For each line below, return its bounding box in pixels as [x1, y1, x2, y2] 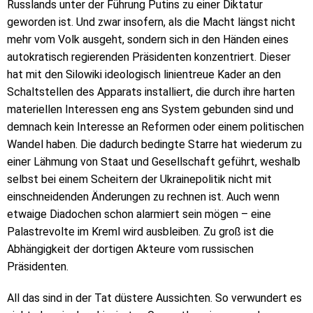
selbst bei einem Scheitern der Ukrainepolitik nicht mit [7, 172, 272, 186]
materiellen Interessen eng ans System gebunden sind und [7, 102, 293, 116]
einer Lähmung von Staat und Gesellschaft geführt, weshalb [7, 154, 300, 168]
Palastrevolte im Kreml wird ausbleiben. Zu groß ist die [7, 224, 274, 238]
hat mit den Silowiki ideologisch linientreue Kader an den [7, 67, 281, 81]
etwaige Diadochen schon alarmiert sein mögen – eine [7, 207, 271, 221]
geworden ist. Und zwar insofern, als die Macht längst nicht [7, 15, 296, 29]
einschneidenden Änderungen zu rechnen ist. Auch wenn [7, 189, 279, 203]
